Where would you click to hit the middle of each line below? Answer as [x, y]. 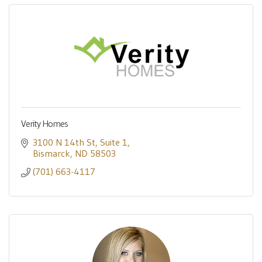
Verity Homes [44, 123]
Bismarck [51, 153]
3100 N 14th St [64, 142]
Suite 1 [114, 142]
